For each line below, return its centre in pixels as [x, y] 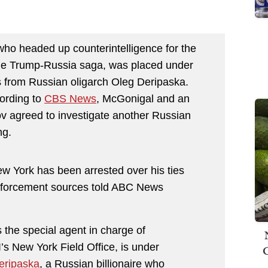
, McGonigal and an [143, 98]
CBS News [70, 98]
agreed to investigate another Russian [99, 115]
